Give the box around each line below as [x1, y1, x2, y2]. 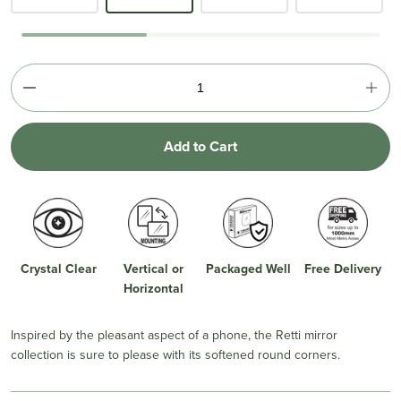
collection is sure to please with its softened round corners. [11, 345, 340, 363]
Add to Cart [164, 135, 237, 157]
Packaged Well [205, 259, 291, 277]
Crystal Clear [20, 259, 97, 277]
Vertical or [123, 259, 183, 277]
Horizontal [123, 278, 183, 297]
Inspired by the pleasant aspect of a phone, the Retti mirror [11, 325, 337, 344]
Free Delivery [304, 259, 381, 277]
